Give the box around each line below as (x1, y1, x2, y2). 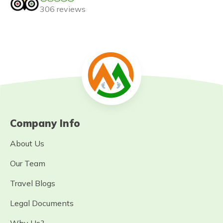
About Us (10, 138, 44, 148)
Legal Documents (10, 198, 74, 208)
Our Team (10, 158, 45, 168)
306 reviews (40, 4, 86, 14)
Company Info (10, 117, 80, 129)
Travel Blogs (10, 178, 55, 188)
